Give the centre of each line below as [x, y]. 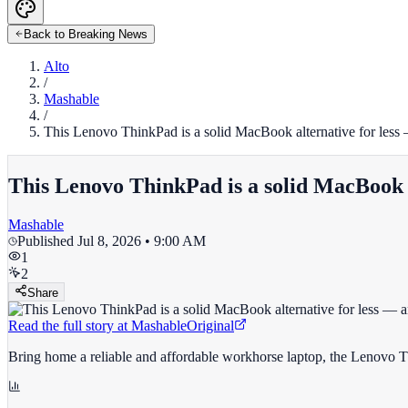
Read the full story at [68, 325]
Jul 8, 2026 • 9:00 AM [142, 240]
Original [210, 325]
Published [47, 240]
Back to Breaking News [86, 34]
